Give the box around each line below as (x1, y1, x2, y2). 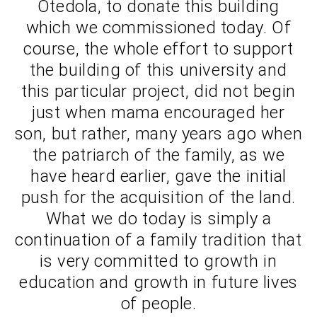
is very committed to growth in (40, 251, 277, 272)
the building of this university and (29, 60, 287, 81)
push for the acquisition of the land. (21, 188, 296, 208)
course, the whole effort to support (23, 39, 294, 59)
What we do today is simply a (45, 209, 272, 229)
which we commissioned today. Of (25, 18, 292, 38)
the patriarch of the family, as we (32, 145, 285, 166)
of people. (120, 294, 197, 314)
